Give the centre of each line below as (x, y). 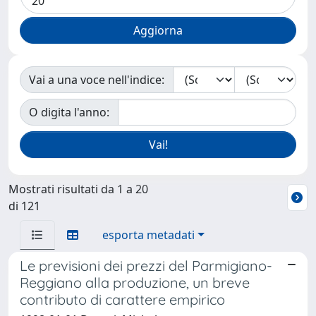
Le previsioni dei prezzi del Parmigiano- (146, 266)
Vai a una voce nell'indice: (97, 80)
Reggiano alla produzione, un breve (135, 282)
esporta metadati (148, 235)
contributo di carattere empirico (122, 299)
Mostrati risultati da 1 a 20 (78, 189)
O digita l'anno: (69, 112)
